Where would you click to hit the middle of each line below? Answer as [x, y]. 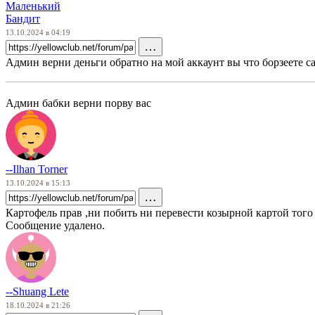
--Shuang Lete [37, 292]
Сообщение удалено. [55, 226]
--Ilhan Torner [37, 169]
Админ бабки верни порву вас [78, 103]
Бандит [23, 18]
